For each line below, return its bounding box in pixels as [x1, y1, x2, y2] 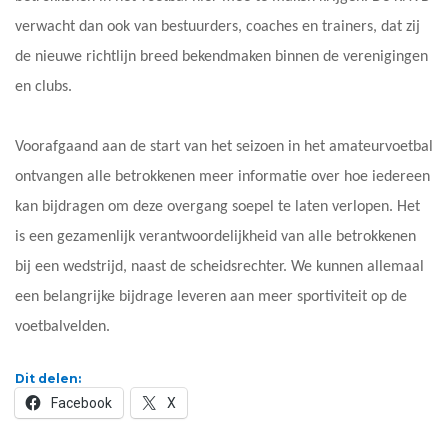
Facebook [51, 394, 112, 411]
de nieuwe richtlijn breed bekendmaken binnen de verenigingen [15, 48, 428, 65]
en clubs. [15, 78, 72, 95]
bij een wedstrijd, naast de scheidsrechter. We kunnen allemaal [15, 258, 424, 275]
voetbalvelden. [15, 318, 110, 335]
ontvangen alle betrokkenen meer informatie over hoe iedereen [15, 168, 430, 185]
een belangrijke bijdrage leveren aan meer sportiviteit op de [15, 288, 407, 305]
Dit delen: [15, 370, 81, 386]
